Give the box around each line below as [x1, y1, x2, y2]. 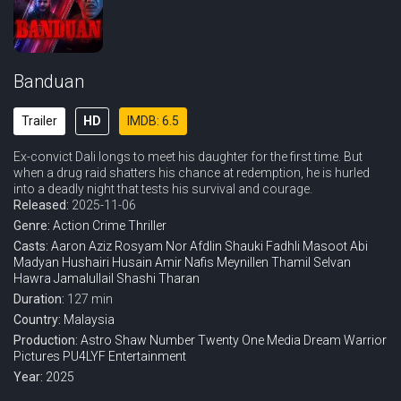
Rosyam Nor [115, 239, 187, 253]
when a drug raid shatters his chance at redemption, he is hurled [13, 166, 370, 180]
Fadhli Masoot [266, 239, 347, 253]
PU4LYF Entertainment [63, 349, 186, 363]
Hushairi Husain [62, 255, 152, 269]
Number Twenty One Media [149, 333, 301, 347]
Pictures [13, 349, 60, 363]
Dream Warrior [303, 333, 387, 347]
